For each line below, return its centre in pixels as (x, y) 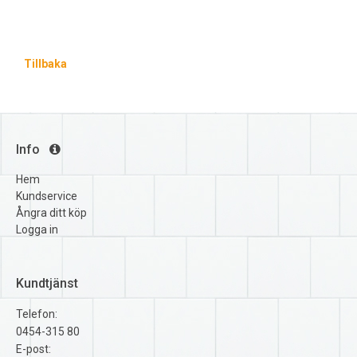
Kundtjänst (47, 283)
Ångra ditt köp (51, 213)
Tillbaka (45, 64)
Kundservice (47, 196)
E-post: (33, 349)
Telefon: (37, 314)
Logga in (37, 230)
